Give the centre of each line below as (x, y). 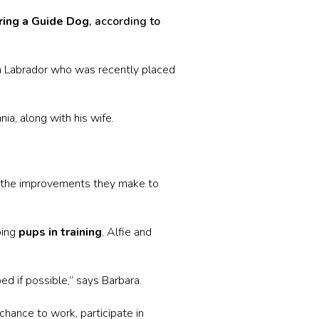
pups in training (61, 232)
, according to (125, 21)
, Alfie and (127, 232)
